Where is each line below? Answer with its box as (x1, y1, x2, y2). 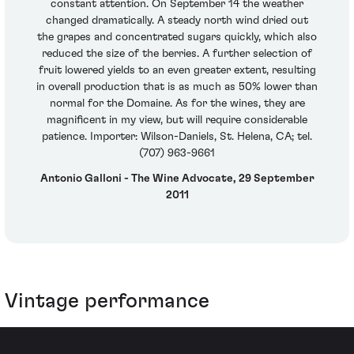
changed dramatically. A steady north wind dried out (46, 15, 308, 27)
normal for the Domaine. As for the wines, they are (49, 98, 305, 110)
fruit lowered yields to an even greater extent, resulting (38, 65, 316, 77)
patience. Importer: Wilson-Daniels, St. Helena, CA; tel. (42, 131, 312, 143)
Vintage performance (5, 291, 209, 312)
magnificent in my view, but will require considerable (47, 115, 307, 126)
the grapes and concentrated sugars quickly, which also (37, 32, 317, 43)
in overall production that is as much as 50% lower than (36, 81, 318, 93)
